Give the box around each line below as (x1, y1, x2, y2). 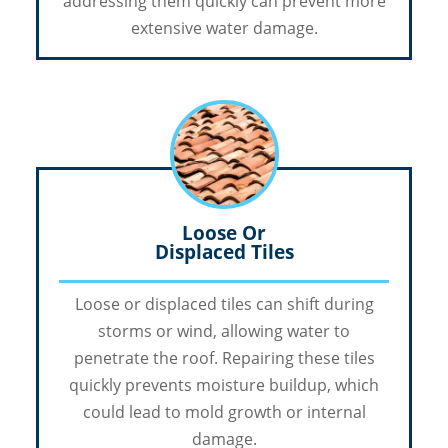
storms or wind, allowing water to (98, 320, 350, 343)
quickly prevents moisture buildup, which (69, 374, 379, 397)
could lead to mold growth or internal (82, 401, 366, 424)
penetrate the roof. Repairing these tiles (73, 347, 375, 370)
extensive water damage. (130, 17, 318, 40)
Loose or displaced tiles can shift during (74, 293, 374, 316)
